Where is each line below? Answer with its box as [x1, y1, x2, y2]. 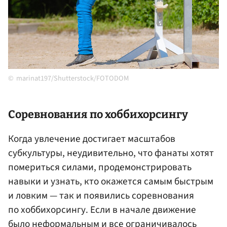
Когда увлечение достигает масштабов [8, 132, 175, 146]
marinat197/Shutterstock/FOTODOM [16, 73, 129, 84]
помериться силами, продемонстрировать [8, 160, 192, 175]
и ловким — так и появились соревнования [8, 188, 194, 203]
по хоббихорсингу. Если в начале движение [8, 203, 196, 217]
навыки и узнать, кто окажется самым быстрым [8, 174, 213, 189]
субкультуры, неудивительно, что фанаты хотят [8, 146, 214, 161]
